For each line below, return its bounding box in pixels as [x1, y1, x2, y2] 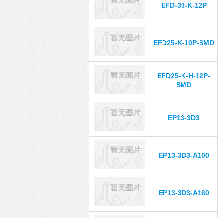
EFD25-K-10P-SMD [153, 39, 214, 47]
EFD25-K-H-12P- [157, 72, 210, 80]
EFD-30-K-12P [161, 1, 207, 9]
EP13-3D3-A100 [158, 151, 209, 159]
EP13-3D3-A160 [158, 189, 209, 197]
